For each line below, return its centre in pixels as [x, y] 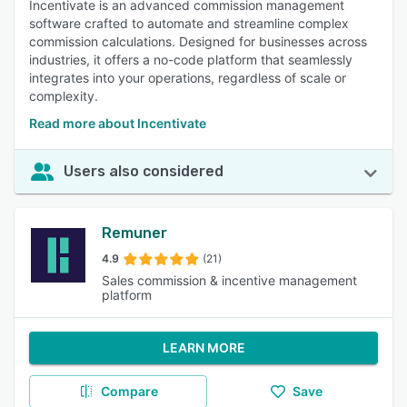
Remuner [135, 233]
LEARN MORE [203, 347]
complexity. [64, 96]
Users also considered [144, 171]
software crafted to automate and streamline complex [189, 23]
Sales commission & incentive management [230, 280]
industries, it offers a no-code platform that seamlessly [191, 60]
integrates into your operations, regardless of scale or [188, 78]
